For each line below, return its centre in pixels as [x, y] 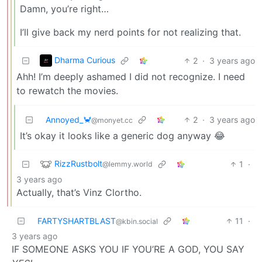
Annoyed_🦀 [68, 119]
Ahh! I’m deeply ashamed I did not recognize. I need [131, 76]
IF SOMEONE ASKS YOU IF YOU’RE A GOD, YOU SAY [128, 249]
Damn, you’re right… [64, 8]
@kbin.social [137, 221]
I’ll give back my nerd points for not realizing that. [130, 32]
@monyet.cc [112, 120]
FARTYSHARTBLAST [77, 220]
